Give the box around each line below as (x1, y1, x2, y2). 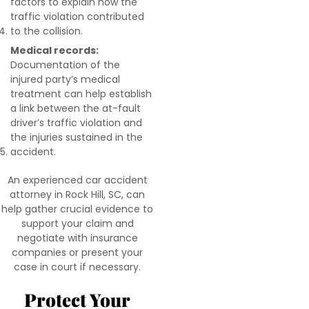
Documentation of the (10, 58, 120, 72)
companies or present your (12, 246, 143, 259)
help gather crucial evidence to (1, 202, 153, 216)
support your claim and (21, 217, 134, 230)
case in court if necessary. (14, 260, 141, 274)
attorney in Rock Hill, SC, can (10, 188, 145, 201)
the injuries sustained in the (10, 130, 143, 144)
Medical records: (10, 43, 99, 57)
